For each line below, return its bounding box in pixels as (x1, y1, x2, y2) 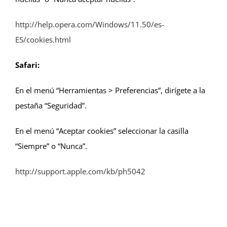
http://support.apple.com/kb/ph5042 (15, 166, 145, 177)
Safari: (15, 60, 40, 70)
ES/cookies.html (15, 34, 71, 45)
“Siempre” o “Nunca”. (15, 141, 87, 152)
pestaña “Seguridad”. (15, 100, 87, 111)
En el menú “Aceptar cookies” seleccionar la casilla (15, 126, 188, 136)
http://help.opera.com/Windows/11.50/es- (15, 19, 164, 30)
